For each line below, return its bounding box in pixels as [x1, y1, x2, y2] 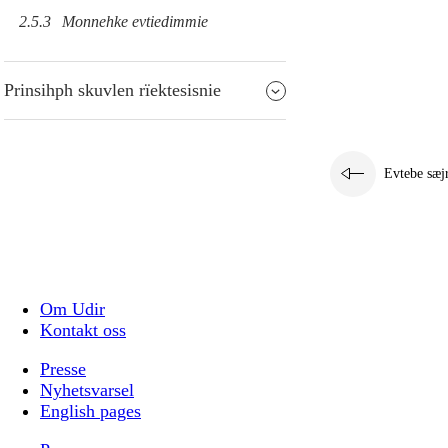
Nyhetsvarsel [40, 380, 134, 401]
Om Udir [40, 299, 105, 320]
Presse [40, 359, 86, 380]
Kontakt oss [40, 320, 126, 341]
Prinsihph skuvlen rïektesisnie [4, 80, 221, 101]
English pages [40, 401, 141, 422]
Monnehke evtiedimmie [62, 13, 208, 31]
